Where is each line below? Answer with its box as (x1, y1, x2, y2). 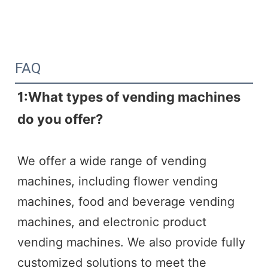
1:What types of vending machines (17, 89, 240, 105)
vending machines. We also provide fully (17, 235, 245, 250)
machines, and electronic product (17, 215, 206, 230)
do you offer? (17, 111, 103, 127)
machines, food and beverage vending (17, 194, 234, 209)
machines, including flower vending (17, 174, 218, 189)
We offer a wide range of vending (17, 154, 206, 169)
